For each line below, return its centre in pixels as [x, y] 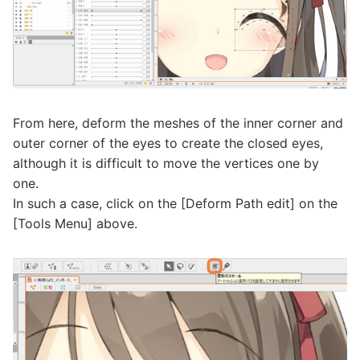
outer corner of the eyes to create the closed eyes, [168, 143]
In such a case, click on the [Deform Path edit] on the [175, 204]
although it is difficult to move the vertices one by [166, 164]
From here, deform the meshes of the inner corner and [178, 123]
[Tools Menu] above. [75, 224]
